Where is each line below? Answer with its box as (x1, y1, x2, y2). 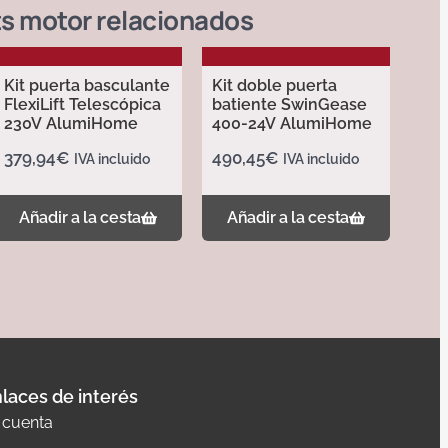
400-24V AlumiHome (212, 114, 372, 134)
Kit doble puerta (212, 76, 337, 96)
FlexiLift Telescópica (3, 95, 161, 115)
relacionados (91, 2, 253, 39)
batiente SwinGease (212, 95, 367, 115)
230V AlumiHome (3, 114, 138, 134)
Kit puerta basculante (3, 76, 170, 96)
